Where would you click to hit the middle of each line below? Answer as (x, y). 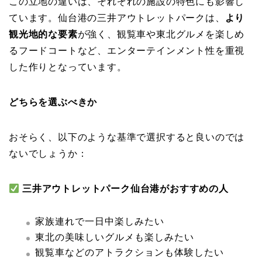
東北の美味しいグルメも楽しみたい (115, 237)
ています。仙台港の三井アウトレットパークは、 (117, 18)
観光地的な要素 (43, 34)
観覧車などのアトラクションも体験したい (130, 253)
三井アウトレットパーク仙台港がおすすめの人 (125, 188)
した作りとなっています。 (68, 67)
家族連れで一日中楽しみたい (100, 221)
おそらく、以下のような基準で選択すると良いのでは (127, 137)
